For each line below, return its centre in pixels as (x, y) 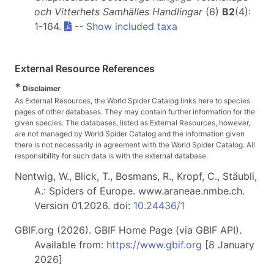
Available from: (70, 245)
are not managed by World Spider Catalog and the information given (130, 134)
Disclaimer (41, 88)
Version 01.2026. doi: (84, 206)
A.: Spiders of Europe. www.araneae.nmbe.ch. (139, 191)
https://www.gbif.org (154, 245)
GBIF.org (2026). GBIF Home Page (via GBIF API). (128, 230)
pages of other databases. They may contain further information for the (135, 112)
